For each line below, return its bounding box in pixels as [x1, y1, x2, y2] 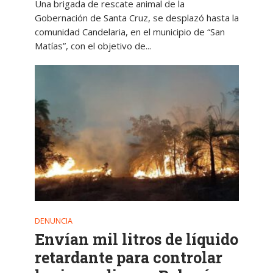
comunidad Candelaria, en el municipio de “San [34, 25, 225, 38]
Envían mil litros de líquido [34, 229, 238, 250]
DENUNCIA [34, 216, 73, 227]
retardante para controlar [34, 247, 222, 268]
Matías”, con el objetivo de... [34, 39, 151, 52]
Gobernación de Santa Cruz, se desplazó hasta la [34, 11, 239, 24]
